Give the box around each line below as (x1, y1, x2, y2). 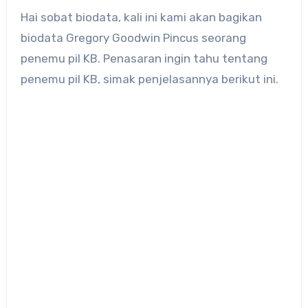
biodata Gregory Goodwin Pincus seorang (20, 31, 246, 45)
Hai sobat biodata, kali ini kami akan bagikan (20, 10, 28, 25)
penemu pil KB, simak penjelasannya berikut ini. (20, 72, 278, 87)
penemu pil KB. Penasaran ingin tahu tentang (20, 52, 267, 66)
